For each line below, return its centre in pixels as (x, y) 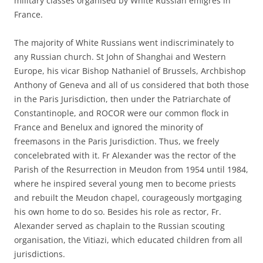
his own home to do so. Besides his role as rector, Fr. (118, 211)
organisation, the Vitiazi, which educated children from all (128, 240)
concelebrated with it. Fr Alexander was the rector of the (125, 155)
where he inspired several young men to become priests (125, 183)
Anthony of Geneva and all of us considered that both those (131, 85)
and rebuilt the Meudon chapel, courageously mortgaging (128, 197)
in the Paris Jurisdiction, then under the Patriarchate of (122, 99)
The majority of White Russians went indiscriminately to (124, 42)
